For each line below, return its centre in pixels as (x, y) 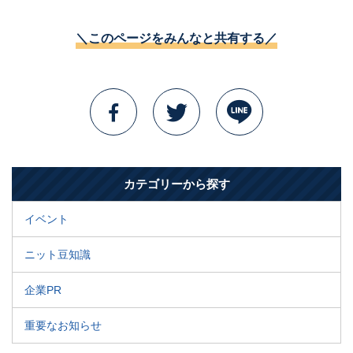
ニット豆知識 (58, 255)
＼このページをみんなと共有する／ (176, 38)
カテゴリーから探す (176, 184)
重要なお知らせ (63, 325)
